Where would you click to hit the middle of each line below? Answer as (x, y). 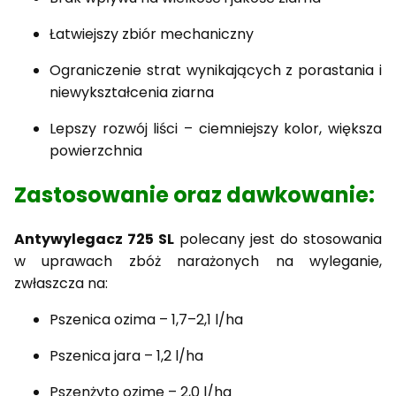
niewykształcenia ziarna (132, 93)
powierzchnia (96, 151)
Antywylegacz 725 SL (94, 240)
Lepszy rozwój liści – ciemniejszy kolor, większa (216, 129)
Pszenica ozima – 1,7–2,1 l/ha (148, 320)
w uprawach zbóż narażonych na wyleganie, (198, 262)
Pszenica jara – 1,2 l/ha (126, 356)
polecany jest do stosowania (278, 240)
